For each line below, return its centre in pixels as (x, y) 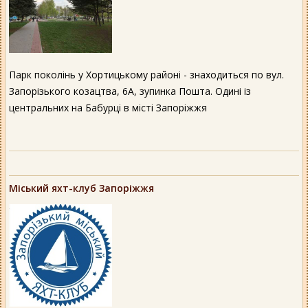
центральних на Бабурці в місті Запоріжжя (108, 107)
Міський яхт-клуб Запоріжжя (81, 188)
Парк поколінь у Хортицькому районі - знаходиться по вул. (146, 74)
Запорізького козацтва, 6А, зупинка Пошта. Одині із (130, 91)
